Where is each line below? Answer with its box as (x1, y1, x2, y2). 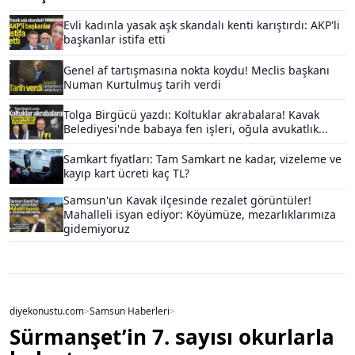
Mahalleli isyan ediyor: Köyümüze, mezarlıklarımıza (63, 207, 336, 223)
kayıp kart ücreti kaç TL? (63, 166, 189, 181)
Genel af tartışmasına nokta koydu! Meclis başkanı (63, 62, 330, 78)
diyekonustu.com (10, 303, 84, 317)
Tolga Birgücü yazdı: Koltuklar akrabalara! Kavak (63, 106, 319, 122)
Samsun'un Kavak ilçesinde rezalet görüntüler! (63, 193, 311, 208)
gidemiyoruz (63, 221, 130, 237)
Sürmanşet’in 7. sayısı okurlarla (10, 322, 334, 351)
